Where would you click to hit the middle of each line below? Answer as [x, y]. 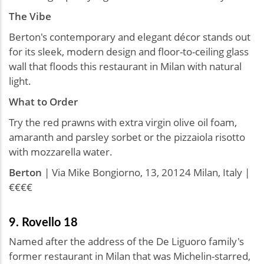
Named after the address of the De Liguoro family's [126, 241]
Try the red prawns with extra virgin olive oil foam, [123, 122]
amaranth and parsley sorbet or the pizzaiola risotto [127, 137]
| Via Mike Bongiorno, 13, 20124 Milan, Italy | [146, 172]
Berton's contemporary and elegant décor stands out [130, 37]
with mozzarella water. [62, 151]
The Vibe [30, 16]
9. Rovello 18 [45, 221]
